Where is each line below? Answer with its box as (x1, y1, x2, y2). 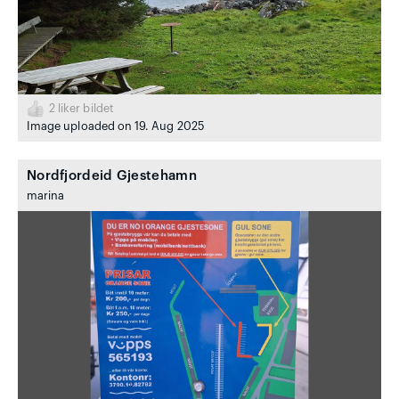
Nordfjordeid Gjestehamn (26, 168, 197, 183)
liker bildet (55, 102, 114, 114)
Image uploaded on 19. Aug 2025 (26, 120, 204, 132)
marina (26, 190, 65, 201)
